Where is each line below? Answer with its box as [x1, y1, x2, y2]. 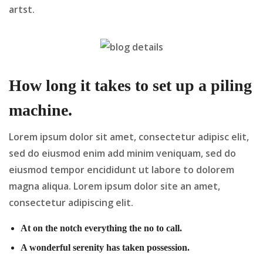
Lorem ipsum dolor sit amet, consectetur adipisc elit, [9, 130, 249, 143]
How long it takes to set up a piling [9, 76, 252, 95]
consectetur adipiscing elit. [9, 195, 133, 209]
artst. [9, 2, 35, 16]
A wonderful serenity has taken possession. [21, 242, 190, 252]
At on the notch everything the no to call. [21, 222, 182, 233]
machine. [9, 100, 72, 119]
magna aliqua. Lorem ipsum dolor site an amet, [9, 179, 220, 193]
